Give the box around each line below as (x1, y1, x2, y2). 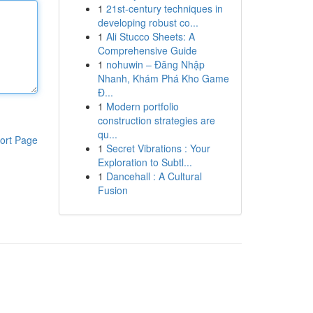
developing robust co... (97, 15, 198, 29)
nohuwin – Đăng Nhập (105, 57, 205, 71)
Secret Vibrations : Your (105, 141, 210, 155)
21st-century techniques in (105, 1, 223, 15)
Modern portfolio (105, 99, 179, 113)
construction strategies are (97, 113, 215, 127)
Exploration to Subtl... (97, 155, 192, 169)
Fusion (97, 183, 128, 197)
